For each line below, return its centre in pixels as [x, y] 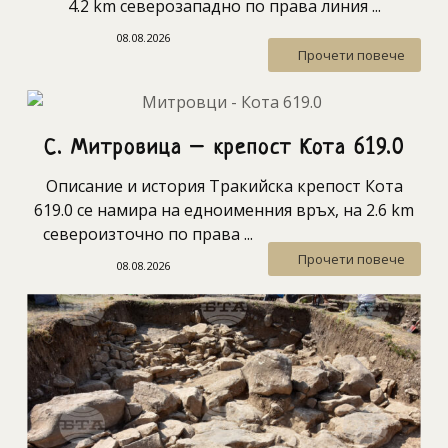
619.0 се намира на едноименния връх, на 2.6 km [224, 210]
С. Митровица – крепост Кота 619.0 [224, 149]
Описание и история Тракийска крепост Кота [224, 186]
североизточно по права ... [147, 234]
